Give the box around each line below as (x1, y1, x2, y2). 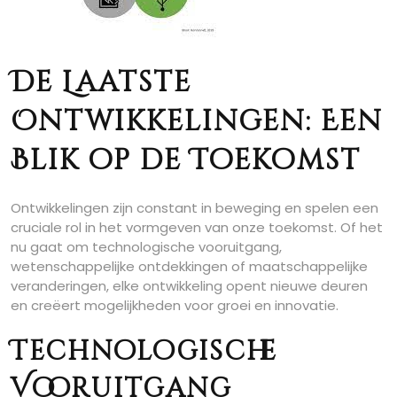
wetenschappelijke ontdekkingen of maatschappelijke (11, 257, 368, 276)
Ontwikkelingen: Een (11, 103, 383, 141)
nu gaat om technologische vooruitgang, (11, 237, 282, 256)
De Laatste (11, 64, 191, 102)
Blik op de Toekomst (11, 142, 361, 180)
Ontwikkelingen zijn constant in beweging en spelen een (11, 198, 378, 217)
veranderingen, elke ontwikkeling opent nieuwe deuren (11, 276, 368, 295)
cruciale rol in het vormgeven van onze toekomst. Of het (11, 218, 383, 237)
